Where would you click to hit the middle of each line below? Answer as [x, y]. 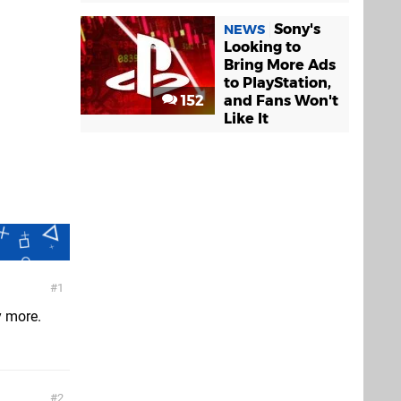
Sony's [297, 29]
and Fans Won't [281, 100]
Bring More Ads [280, 64]
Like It [246, 118]
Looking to [262, 47]
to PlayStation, [277, 82]
